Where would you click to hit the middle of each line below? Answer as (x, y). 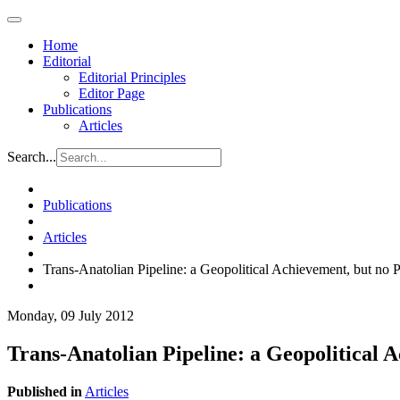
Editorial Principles (132, 77)
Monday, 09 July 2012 (71, 316)
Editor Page (112, 93)
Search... (32, 157)
